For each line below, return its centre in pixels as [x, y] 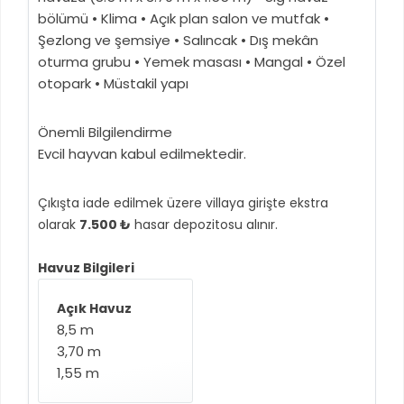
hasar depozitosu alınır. [204, 225]
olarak [59, 225]
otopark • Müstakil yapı [113, 83]
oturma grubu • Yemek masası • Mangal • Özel [192, 62]
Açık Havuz [94, 308]
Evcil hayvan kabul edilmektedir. [142, 154]
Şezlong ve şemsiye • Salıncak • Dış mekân [178, 40]
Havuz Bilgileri [86, 268]
